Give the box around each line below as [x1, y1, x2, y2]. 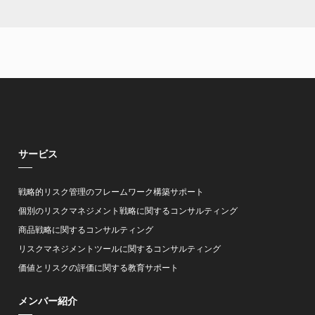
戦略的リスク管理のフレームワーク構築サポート [18, 187, 204, 197]
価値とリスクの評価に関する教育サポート [18, 263, 179, 273]
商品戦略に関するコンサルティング [18, 225, 153, 235]
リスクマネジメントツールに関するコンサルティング [18, 244, 221, 254]
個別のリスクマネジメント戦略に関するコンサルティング [18, 206, 238, 216]
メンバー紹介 [18, 295, 77, 307]
